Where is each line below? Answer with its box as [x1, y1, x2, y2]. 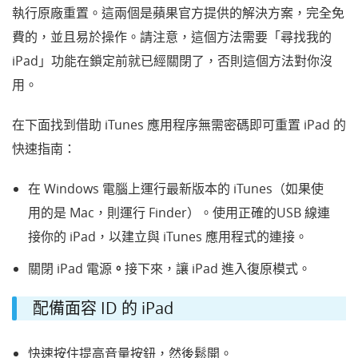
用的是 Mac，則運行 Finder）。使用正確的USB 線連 [28, 203, 330, 221]
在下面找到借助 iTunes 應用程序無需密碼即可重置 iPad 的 [12, 115, 346, 133]
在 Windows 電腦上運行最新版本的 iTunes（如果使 [28, 179, 324, 197]
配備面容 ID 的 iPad [33, 296, 173, 319]
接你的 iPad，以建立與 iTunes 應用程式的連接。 [28, 227, 308, 245]
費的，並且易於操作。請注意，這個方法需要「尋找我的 [12, 27, 332, 46]
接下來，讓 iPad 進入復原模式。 [125, 259, 311, 277]
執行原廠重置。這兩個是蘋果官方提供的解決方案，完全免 [12, 3, 344, 22]
